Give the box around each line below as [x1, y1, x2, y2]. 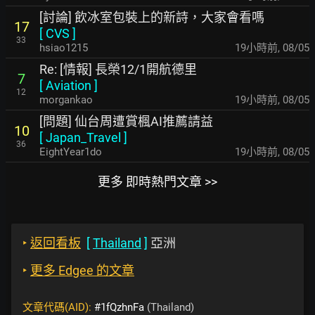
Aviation [46, 77, 91, 93]
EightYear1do [39, 145, 102, 158]
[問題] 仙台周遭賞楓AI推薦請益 [39, 113, 213, 129]
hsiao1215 [39, 41, 88, 54]
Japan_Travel [46, 129, 121, 145]
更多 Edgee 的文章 [30, 262, 134, 278]
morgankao [39, 93, 93, 106]
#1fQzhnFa [94, 300, 144, 314]
